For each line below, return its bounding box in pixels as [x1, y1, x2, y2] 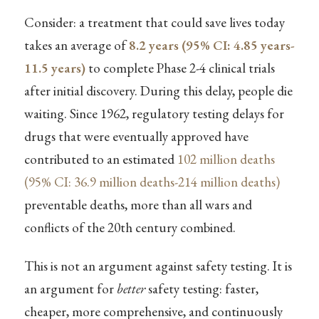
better [116, 279, 145, 298]
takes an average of [23, 36, 129, 55]
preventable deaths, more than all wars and [23, 196, 252, 214]
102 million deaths [177, 150, 275, 169]
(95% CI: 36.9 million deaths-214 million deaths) [23, 173, 280, 192]
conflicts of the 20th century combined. [23, 219, 236, 237]
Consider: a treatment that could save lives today [23, 14, 285, 32]
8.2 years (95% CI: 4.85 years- [128, 36, 295, 55]
